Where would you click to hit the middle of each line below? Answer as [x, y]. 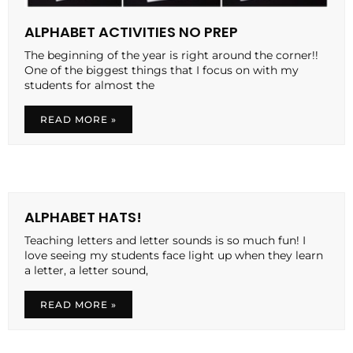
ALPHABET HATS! [83, 217]
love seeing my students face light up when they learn [174, 255]
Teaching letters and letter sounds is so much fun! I [165, 240]
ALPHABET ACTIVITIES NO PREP [131, 32]
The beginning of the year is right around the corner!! [171, 55]
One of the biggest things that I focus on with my [162, 70]
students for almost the [89, 85]
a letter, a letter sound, [86, 270]
